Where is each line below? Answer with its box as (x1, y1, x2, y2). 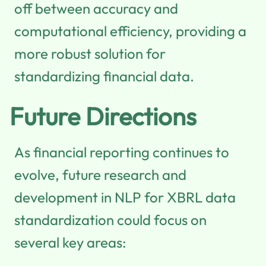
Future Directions (9, 100, 197, 132)
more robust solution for (14, 44, 166, 62)
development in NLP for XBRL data (14, 188, 236, 206)
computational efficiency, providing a (14, 21, 246, 40)
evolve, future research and (14, 165, 186, 183)
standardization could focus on (14, 210, 207, 229)
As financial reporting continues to (14, 142, 229, 161)
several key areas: (14, 233, 126, 251)
